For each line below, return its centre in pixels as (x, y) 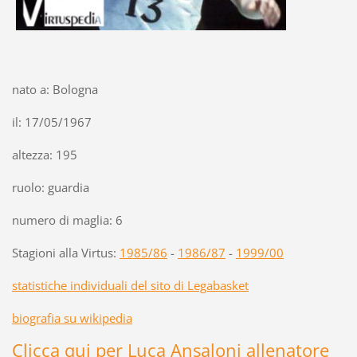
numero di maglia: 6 (67, 220)
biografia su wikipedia (72, 318)
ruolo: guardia (50, 188)
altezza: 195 (44, 155)
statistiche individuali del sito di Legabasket (130, 286)
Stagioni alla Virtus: (65, 253)
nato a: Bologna (55, 90)
